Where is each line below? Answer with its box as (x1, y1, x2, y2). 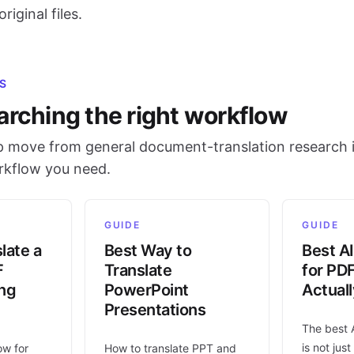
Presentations (104, 300, 206, 320)
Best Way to (104, 241, 192, 261)
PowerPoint (104, 281, 189, 300)
